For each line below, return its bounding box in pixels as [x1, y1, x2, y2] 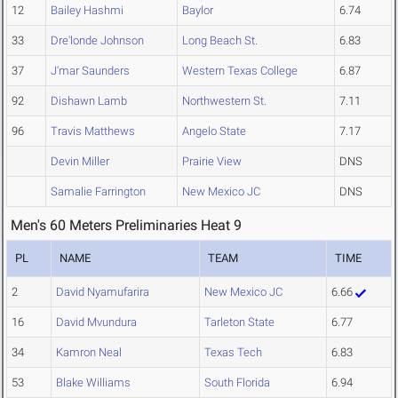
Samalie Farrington [51, 185, 146, 199]
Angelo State [182, 124, 246, 139]
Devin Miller [51, 155, 109, 169]
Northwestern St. [182, 94, 267, 108]
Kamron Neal [56, 346, 122, 360]
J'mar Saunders [51, 64, 130, 78]
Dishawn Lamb [51, 94, 127, 108]
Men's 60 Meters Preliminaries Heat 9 [11, 217, 242, 235]
